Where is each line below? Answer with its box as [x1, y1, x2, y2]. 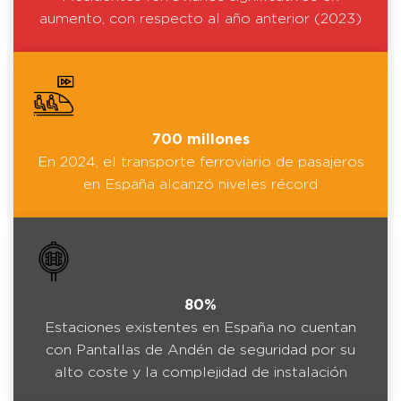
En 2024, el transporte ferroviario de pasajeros [37, 154, 364, 169]
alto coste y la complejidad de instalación [54, 364, 347, 380]
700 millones [151, 132, 250, 147]
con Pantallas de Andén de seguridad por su [46, 342, 355, 357]
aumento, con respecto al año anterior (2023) [39, 11, 362, 26]
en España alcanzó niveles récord [83, 176, 318, 192]
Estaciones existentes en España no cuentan [45, 320, 356, 335]
